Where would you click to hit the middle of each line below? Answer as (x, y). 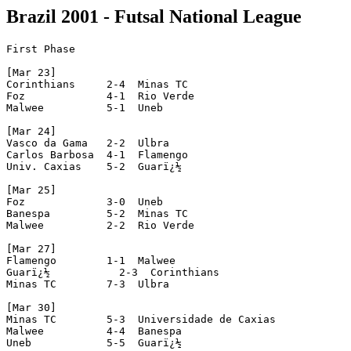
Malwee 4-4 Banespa (94, 331)
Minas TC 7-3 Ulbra (88, 284)
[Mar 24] (31, 131)
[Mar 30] (31, 307)
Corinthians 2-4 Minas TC (97, 84)
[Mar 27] (31, 248)
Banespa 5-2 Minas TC (97, 213)
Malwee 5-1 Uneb (85, 107)
